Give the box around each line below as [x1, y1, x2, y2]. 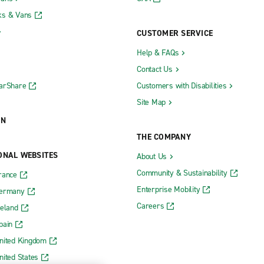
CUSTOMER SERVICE [137, 27, 213, 39]
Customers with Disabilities [137, 80, 227, 91]
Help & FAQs [137, 47, 179, 58]
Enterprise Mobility [137, 183, 200, 195]
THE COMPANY [137, 131, 191, 143]
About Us [137, 150, 167, 162]
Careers [137, 200, 164, 212]
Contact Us [137, 63, 173, 75]
